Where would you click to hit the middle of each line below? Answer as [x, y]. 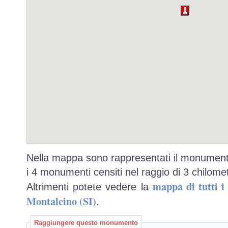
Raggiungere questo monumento [86, 223]
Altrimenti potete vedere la [90, 187]
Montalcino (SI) [61, 201]
